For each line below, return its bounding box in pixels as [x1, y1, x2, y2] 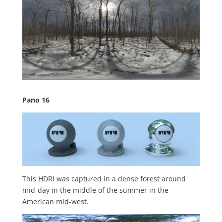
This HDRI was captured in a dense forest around [22, 173, 186, 183]
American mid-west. [22, 196, 89, 206]
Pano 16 [22, 95, 50, 105]
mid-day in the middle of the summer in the [22, 185, 168, 195]
